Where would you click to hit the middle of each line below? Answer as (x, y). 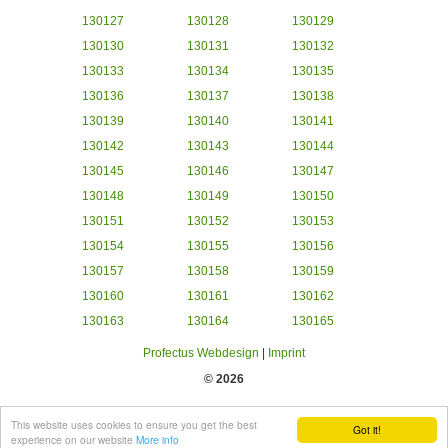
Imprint (286, 353)
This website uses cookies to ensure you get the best (134, 424)
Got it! (367, 429)
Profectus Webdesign (201, 353)
